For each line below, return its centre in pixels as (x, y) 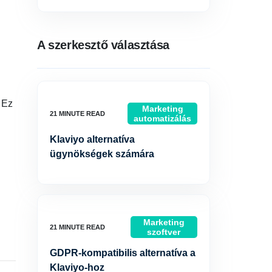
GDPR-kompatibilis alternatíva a (123, 253)
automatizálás (162, 118)
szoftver (164, 232)
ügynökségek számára (102, 154)
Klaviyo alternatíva (92, 139)
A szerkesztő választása (103, 45)
